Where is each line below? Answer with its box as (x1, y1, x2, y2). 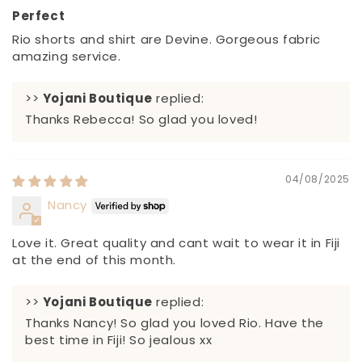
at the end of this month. (12, 250, 177, 268)
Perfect (12, 6, 65, 24)
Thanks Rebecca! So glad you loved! (25, 110, 258, 128)
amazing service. (12, 47, 121, 65)
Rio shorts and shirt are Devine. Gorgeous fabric (12, 30, 321, 48)
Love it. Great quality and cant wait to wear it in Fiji (12, 234, 341, 251)
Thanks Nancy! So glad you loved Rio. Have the (25, 314, 325, 331)
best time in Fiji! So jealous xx (25, 330, 213, 348)
